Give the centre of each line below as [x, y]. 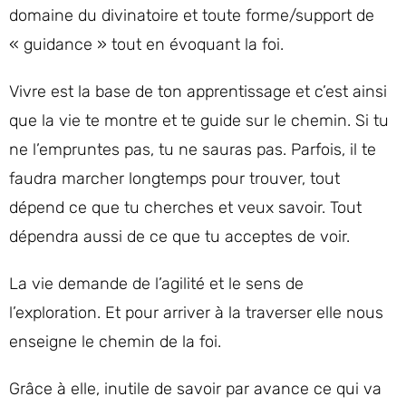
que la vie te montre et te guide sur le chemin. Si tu [199, 121]
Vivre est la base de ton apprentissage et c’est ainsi [198, 92]
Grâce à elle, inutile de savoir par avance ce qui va [195, 389]
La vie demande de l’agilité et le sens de [156, 284]
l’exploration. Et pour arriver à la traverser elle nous [196, 313]
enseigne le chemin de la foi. [115, 342]
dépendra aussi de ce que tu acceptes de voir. [179, 237]
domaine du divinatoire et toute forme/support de [192, 15]
